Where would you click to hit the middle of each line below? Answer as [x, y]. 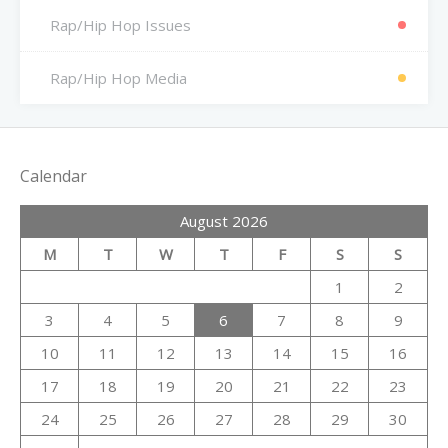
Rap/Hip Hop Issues [120, 24]
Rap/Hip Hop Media [118, 77]
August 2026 [224, 221]
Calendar [53, 176]
